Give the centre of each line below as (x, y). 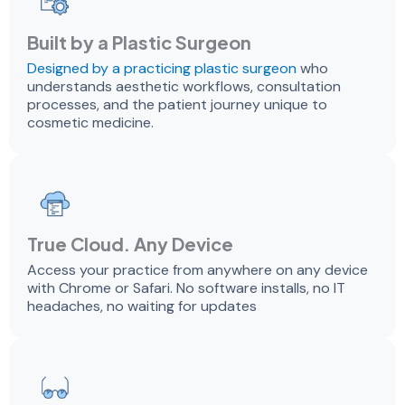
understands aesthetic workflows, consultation (184, 86)
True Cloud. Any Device (130, 243)
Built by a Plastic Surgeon (139, 42)
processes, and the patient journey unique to (177, 104)
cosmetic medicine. (90, 122)
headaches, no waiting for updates (142, 306)
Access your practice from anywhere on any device (198, 269)
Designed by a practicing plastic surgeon (162, 68)
